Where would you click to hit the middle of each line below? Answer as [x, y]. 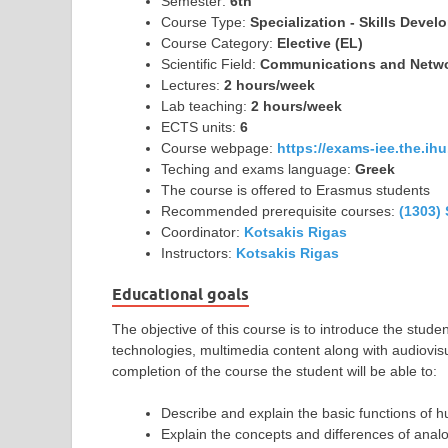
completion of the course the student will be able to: [274, 370]
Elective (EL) [320, 42]
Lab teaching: [206, 105]
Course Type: [205, 21]
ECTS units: [200, 126]
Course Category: [219, 42]
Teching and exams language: [258, 168]
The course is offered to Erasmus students [295, 189]
